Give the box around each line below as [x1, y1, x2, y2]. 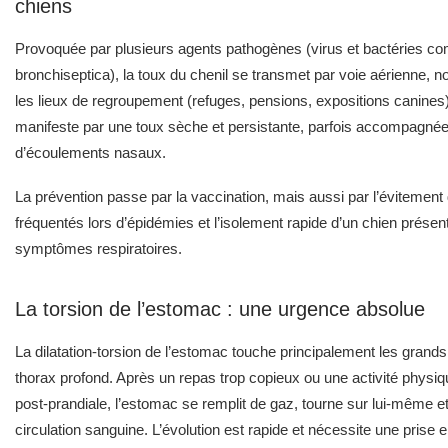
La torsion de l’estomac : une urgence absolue [15, 297, 425, 320]
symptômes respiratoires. [15, 239, 182, 257]
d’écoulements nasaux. [15, 143, 166, 161]
